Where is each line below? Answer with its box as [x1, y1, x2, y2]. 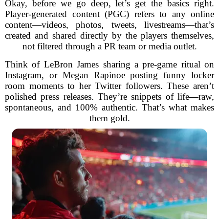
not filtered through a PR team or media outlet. [22, 41, 197, 51]
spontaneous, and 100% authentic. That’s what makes [5, 102, 214, 112]
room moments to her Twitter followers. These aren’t [5, 81, 214, 91]
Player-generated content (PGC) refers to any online [5, 9, 214, 19]
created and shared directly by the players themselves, [5, 30, 214, 41]
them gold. [89, 113, 130, 123]
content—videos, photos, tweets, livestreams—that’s [5, 20, 214, 30]
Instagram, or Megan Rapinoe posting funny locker [5, 70, 214, 80]
